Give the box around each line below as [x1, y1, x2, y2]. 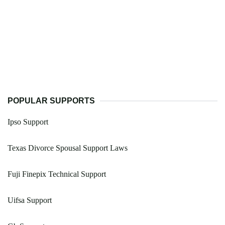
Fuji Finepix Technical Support [8, 170, 106, 179]
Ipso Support [8, 118, 48, 127]
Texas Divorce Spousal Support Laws [8, 144, 128, 153]
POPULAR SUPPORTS [8, 96, 95, 105]
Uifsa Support [8, 196, 52, 205]
